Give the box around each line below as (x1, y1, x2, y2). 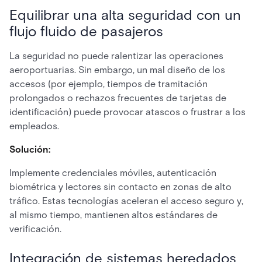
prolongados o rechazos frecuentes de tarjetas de (9, 92, 226, 104)
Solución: (9, 144, 50, 155)
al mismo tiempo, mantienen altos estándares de (9, 209, 218, 220)
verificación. (9, 223, 61, 235)
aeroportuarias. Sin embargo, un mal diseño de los (9, 64, 225, 75)
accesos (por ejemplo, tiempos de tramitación (9, 78, 208, 89)
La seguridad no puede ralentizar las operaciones (9, 50, 223, 61)
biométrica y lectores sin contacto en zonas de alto (9, 181, 232, 192)
